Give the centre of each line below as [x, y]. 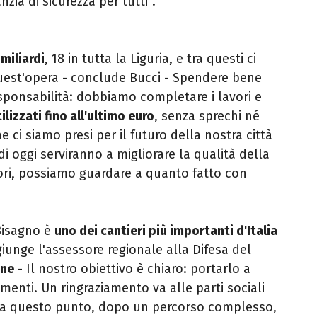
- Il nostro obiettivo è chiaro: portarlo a [132, 269]
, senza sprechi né [207, 116]
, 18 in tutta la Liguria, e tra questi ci [150, 59]
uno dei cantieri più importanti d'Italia [166, 231]
